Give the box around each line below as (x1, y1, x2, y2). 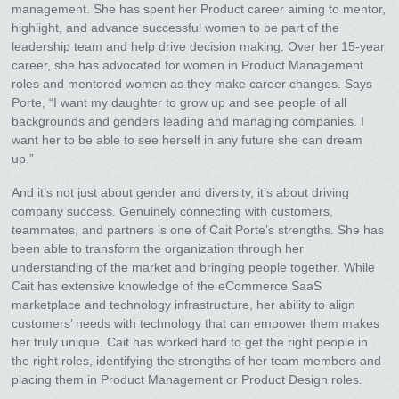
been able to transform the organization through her (12, 241, 305, 256)
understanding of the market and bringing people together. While (12, 260, 376, 275)
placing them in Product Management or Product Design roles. (12, 372, 363, 387)
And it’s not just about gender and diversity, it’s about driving (12, 185, 350, 200)
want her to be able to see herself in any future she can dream (12, 133, 363, 148)
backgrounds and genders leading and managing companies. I (12, 114, 365, 129)
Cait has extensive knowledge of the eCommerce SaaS (12, 279, 322, 294)
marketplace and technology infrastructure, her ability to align (12, 297, 356, 313)
